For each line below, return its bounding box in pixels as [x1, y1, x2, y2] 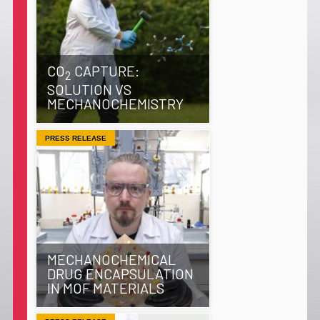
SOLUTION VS [46, 81, 131, 99]
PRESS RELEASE [44, 134, 106, 142]
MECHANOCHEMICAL [46, 250, 176, 268]
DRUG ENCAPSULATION [46, 264, 194, 282]
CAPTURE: [71, 62, 139, 80]
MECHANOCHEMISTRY [46, 95, 184, 113]
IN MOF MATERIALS [46, 279, 164, 296]
